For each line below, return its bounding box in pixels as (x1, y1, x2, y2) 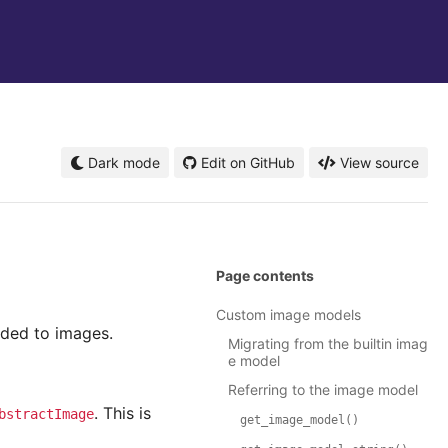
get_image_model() (240, 413, 359, 428)
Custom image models (216, 306, 361, 324)
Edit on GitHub (201, 154, 295, 171)
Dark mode (84, 154, 160, 171)
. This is (94, 403, 151, 423)
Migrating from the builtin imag (228, 335, 428, 353)
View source (340, 154, 419, 171)
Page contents (216, 267, 314, 285)
